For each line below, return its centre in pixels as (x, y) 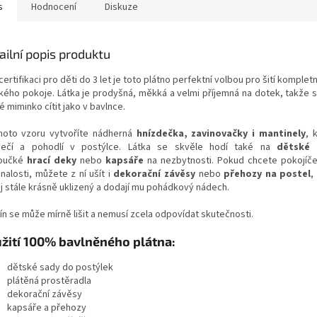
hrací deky (52, 160)
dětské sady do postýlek (61, 267)
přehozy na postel (267, 174)
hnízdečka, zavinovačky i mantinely (221, 133)
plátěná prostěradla (49, 281)
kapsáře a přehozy (47, 307)
